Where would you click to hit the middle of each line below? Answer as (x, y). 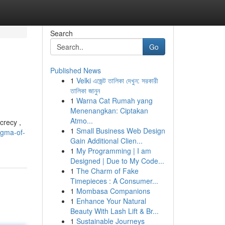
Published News (75, 70)
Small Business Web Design (121, 131)
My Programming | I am (114, 151)
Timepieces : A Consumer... (114, 181)
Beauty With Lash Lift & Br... (114, 211)
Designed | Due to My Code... (117, 161)
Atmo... (81, 121)
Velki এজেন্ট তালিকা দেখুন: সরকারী (117, 80)
